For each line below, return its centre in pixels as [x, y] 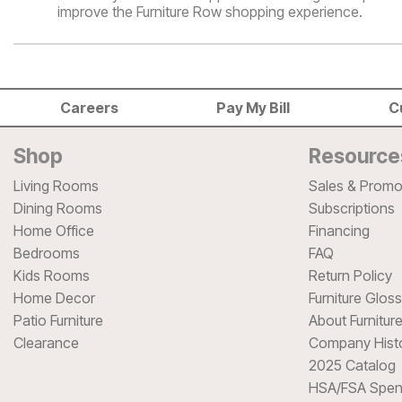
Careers [89, 107]
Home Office [54, 230]
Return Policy [350, 275]
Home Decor [54, 297]
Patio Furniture [58, 320]
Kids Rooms [52, 275]
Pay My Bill [253, 107]
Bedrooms [47, 253]
